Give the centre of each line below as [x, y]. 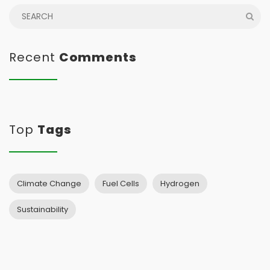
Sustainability [42, 209]
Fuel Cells [121, 184]
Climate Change [49, 184]
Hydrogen [180, 184]
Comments [98, 57]
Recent [34, 57]
